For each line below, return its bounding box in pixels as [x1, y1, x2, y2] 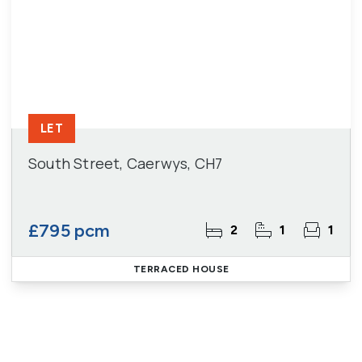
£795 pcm [28, 220, 111, 242]
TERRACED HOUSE [133, 263, 229, 275]
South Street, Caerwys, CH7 [28, 154, 223, 173]
